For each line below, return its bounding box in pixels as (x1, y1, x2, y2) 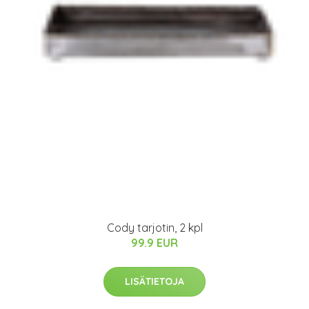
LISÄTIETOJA (125, 275, 184, 288)
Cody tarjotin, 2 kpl (106, 220, 203, 235)
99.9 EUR (131, 235, 178, 250)
